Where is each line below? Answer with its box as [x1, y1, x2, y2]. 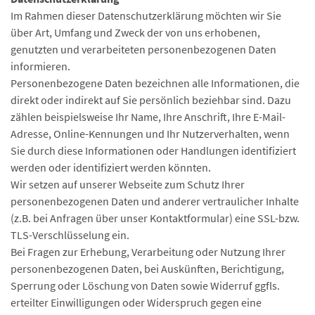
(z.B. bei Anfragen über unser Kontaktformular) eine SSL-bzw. [11, 211, 300, 225]
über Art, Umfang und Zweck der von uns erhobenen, [11, 25, 260, 39]
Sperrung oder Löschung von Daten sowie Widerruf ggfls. [11, 278, 280, 292]
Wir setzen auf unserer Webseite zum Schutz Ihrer [11, 177, 245, 191]
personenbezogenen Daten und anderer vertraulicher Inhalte [11, 194, 299, 208]
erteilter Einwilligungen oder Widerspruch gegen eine [11, 295, 262, 309]
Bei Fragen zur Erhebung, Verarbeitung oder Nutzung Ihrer [11, 245, 285, 259]
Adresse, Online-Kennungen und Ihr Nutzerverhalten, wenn [11, 127, 290, 141]
